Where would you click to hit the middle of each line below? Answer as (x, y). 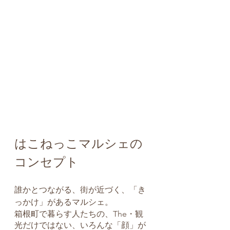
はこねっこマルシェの (79, 144)
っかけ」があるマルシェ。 (64, 202)
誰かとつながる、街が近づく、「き (80, 190)
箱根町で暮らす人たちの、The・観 (79, 214)
